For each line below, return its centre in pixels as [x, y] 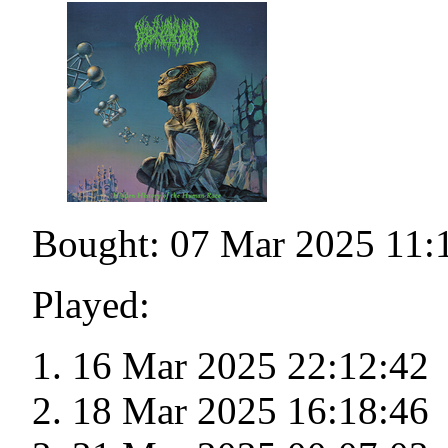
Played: [91, 305]
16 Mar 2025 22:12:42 [250, 366]
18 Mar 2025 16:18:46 [250, 411]
